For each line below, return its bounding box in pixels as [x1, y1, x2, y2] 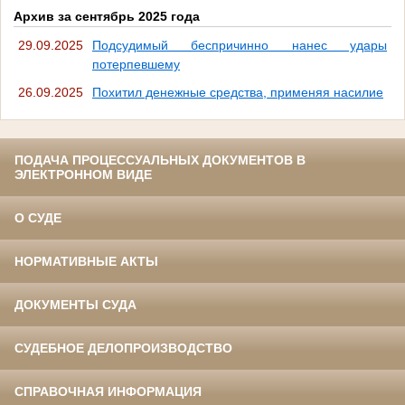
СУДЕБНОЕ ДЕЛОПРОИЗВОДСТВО [14, 340, 232, 355]
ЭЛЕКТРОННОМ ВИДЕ [14, 166, 152, 182]
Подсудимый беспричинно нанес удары [92, 37, 387, 52]
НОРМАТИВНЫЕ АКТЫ [14, 253, 158, 268]
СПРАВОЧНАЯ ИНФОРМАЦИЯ [14, 383, 202, 399]
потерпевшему [92, 56, 180, 71]
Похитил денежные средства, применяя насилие [92, 84, 383, 99]
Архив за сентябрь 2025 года [14, 9, 200, 24]
